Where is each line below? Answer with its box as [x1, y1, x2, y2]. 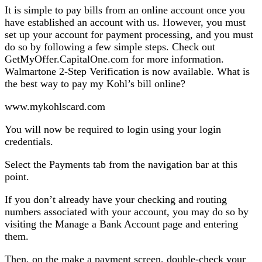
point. [5, 170, 29, 182]
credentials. [5, 135, 53, 147]
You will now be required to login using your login [5, 123, 221, 135]
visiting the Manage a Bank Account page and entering [5, 218, 238, 230]
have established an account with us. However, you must [5, 16, 246, 28]
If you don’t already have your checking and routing [5, 193, 227, 205]
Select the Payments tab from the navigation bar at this [5, 158, 237, 170]
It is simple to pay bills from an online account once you [5, 4, 245, 16]
